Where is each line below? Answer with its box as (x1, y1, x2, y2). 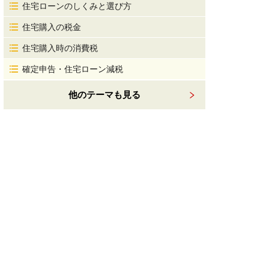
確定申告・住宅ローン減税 (22, 64, 123, 74)
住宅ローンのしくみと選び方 (22, 1, 131, 11)
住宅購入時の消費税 (22, 43, 98, 53)
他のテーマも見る (68, 89, 141, 100)
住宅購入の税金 (22, 22, 81, 32)
